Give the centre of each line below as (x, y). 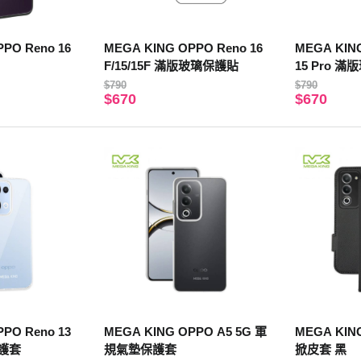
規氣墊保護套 (140, 350)
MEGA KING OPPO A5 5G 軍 (185, 332)
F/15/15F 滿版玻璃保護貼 (171, 65)
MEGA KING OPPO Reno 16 (183, 48)
